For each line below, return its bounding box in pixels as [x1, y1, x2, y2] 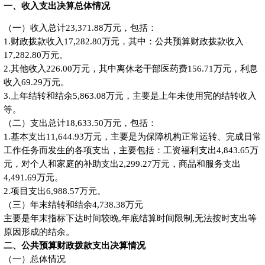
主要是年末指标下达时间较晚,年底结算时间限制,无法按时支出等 [3, 214, 257, 224]
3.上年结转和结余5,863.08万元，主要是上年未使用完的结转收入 [3, 91, 257, 101]
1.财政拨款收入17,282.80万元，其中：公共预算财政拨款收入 [3, 37, 244, 47]
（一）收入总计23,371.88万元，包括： [3, 23, 157, 33]
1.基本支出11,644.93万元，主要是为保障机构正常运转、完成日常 [3, 132, 261, 142]
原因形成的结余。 [3, 227, 75, 237]
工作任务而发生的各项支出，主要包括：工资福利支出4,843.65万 [3, 146, 258, 156]
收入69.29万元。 [3, 77, 69, 88]
